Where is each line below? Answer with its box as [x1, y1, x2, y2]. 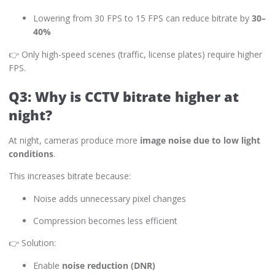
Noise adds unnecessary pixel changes [33, 192, 186, 204]
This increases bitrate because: [9, 170, 131, 182]
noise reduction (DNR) [62, 259, 155, 271]
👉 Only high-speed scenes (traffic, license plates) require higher [9, 48, 262, 60]
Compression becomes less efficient [33, 214, 177, 227]
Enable [33, 259, 62, 271]
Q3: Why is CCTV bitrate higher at [9, 87, 239, 106]
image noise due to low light [140, 134, 260, 146]
